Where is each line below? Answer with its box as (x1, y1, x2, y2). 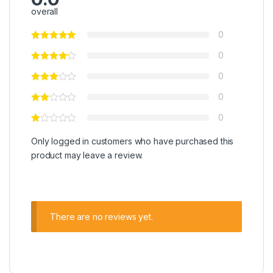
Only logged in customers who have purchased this (31, 135, 234, 146)
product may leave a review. (31, 149, 143, 160)
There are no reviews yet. (50, 211, 153, 222)
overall (31, 5, 58, 16)
